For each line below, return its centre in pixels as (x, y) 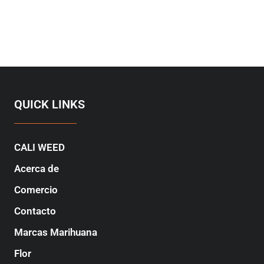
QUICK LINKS (49, 104)
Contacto (35, 211)
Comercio (36, 189)
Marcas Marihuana (55, 232)
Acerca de (36, 168)
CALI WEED (39, 147)
